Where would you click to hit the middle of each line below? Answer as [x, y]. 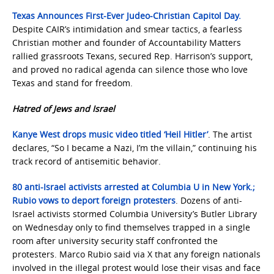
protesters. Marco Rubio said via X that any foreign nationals [136, 254]
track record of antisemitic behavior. [87, 161]
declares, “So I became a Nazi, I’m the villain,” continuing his [135, 148]
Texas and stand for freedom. [72, 83]
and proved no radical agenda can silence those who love [130, 69]
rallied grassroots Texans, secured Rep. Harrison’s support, [132, 56]
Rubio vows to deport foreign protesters [94, 200]
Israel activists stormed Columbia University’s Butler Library [135, 214]
